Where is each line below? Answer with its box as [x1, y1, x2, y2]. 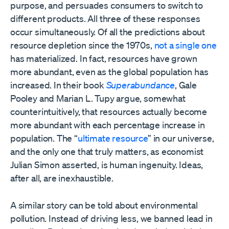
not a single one [154, 39, 217, 51]
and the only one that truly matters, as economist [10, 146, 204, 157]
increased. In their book [10, 79, 106, 91]
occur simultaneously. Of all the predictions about [10, 26, 205, 38]
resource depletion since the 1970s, [10, 39, 154, 51]
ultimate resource [77, 132, 148, 144]
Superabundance [106, 79, 175, 91]
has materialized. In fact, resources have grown [10, 53, 197, 64]
